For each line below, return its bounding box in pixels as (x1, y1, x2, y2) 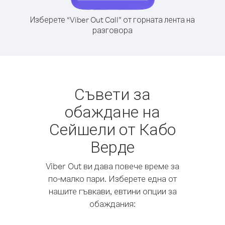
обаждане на (65, 101, 160, 122)
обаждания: (89, 198, 136, 209)
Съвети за (74, 83, 151, 104)
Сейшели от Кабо (49, 119, 176, 139)
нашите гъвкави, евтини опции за (48, 186, 177, 196)
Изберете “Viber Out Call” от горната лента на (30, 15, 195, 25)
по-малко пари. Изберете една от (48, 173, 177, 184)
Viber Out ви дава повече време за (46, 161, 179, 171)
